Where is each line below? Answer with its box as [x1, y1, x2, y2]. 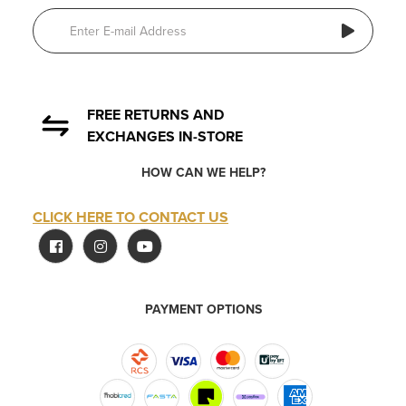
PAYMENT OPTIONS [144, 302, 262, 317]
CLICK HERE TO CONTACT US [33, 208, 228, 227]
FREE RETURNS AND [87, 106, 224, 124]
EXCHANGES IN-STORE [87, 128, 243, 146]
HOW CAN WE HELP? [140, 165, 266, 180]
